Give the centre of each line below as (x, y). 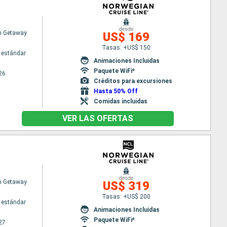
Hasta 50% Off (116, 91)
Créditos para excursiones (133, 81)
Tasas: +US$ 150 (126, 47)
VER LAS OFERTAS (98, 118)
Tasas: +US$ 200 (126, 196)
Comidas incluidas (120, 101)
